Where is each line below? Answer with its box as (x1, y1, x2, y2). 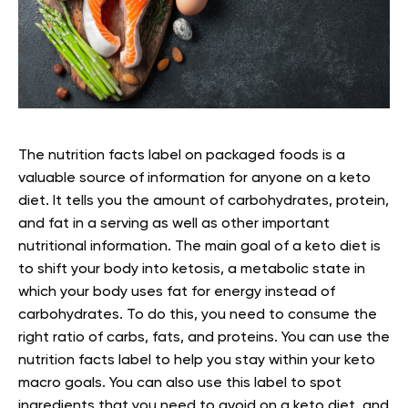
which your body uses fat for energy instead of (18, 285, 335, 301)
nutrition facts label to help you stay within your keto (18, 353, 375, 369)
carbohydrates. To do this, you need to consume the (18, 308, 377, 323)
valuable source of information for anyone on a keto (18, 171, 371, 187)
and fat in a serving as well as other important (18, 217, 330, 232)
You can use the (281, 331, 390, 346)
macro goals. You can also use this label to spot (18, 376, 342, 392)
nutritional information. (18, 240, 175, 255)
